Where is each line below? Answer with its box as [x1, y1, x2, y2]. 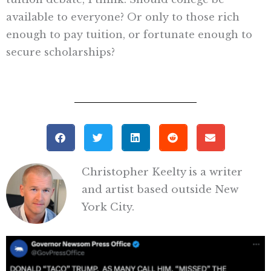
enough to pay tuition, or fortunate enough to [6, 28, 252, 41]
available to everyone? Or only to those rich [6, 10, 240, 23]
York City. [82, 200, 134, 214]
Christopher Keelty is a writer [82, 165, 243, 178]
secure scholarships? [6, 45, 115, 58]
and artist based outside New [82, 183, 238, 196]
